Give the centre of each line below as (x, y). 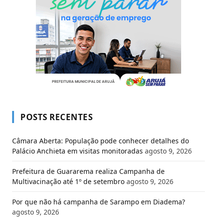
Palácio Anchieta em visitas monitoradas (77, 151)
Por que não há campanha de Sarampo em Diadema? (99, 202)
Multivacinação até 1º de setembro (68, 182)
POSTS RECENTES (57, 117)
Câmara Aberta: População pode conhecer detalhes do (101, 141)
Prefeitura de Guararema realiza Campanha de (88, 171)
